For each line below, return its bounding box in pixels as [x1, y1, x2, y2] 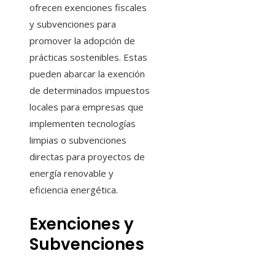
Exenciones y [29, 213, 134, 236]
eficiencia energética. [29, 184, 118, 196]
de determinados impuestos [29, 84, 150, 97]
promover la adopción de [29, 34, 135, 47]
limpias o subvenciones [29, 134, 126, 147]
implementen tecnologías [29, 117, 136, 130]
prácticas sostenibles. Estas [29, 51, 147, 64]
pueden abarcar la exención [29, 68, 145, 80]
